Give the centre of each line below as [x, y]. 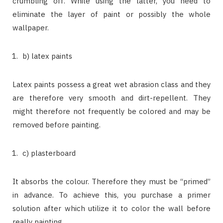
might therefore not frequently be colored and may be [111, 111]
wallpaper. [31, 27]
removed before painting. [56, 124]
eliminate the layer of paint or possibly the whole [111, 14]
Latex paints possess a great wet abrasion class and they [111, 84]
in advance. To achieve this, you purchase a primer [111, 195]
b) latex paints [47, 56]
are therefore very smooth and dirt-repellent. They [111, 98]
